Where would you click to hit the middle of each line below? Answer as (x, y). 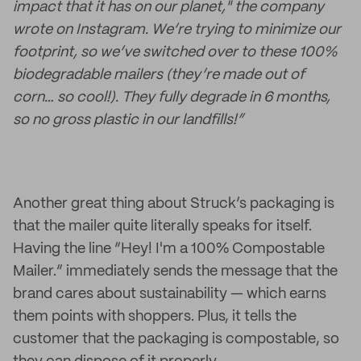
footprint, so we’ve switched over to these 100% (175, 52)
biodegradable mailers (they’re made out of (159, 75)
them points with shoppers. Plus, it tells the (155, 317)
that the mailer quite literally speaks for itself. (162, 226)
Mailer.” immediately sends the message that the (175, 272)
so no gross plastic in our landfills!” (128, 120)
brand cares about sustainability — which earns (170, 294)
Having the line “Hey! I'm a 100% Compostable (169, 249)
